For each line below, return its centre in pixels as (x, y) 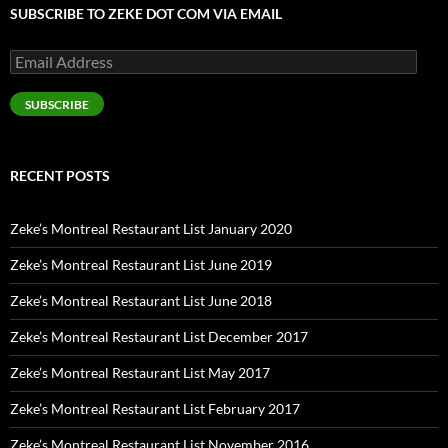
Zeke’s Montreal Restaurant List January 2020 (151, 229)
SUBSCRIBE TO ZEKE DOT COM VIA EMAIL (146, 14)
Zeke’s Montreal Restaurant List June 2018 (141, 301)
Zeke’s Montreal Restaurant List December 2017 (159, 337)
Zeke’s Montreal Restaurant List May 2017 (140, 373)
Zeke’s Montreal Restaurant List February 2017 (155, 409)
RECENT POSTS (60, 176)
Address (34, 76)
